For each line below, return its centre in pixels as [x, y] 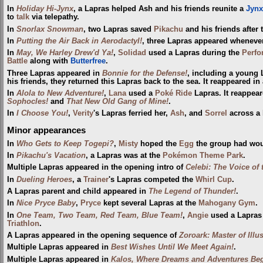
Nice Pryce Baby [46, 203]
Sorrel [216, 114]
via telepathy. [54, 17]
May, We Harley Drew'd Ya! [65, 53]
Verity [83, 114]
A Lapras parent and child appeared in [78, 192]
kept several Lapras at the [150, 203]
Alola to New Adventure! [60, 94]
